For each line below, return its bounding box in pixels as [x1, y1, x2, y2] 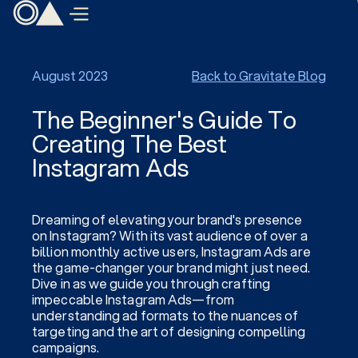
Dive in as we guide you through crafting [32, 274, 271, 292]
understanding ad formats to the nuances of [32, 306, 299, 324]
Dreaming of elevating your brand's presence [32, 210, 303, 229]
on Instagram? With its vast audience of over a [32, 226, 308, 245]
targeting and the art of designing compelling [32, 322, 306, 340]
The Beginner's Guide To [32, 102, 296, 137]
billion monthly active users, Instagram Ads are [32, 242, 311, 261]
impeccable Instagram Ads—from [32, 290, 234, 308]
